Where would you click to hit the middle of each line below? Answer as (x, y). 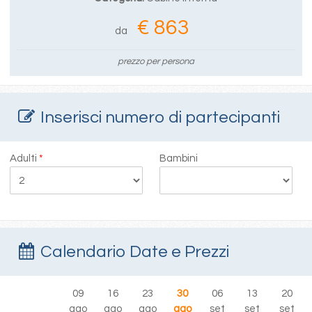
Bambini (179, 158)
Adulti (25, 158)
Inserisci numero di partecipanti (159, 117)
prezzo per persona (156, 61)
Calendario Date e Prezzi (133, 252)
